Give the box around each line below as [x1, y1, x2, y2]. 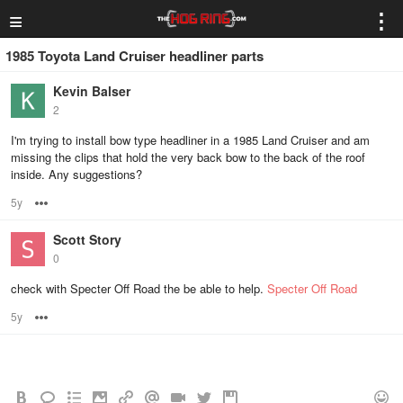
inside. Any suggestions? [11, 166, 142, 183]
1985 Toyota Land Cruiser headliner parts [5, 46, 264, 66]
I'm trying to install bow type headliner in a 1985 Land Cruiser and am [11, 131, 370, 148]
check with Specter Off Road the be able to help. [11, 280, 267, 297]
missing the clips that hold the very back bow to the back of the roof [11, 148, 365, 166]
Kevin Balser [53, 82, 130, 100]
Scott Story [53, 230, 121, 248]
